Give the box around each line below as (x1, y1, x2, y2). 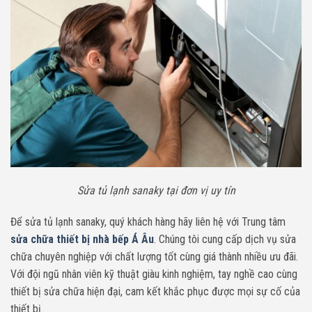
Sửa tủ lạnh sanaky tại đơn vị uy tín (77, 183, 235, 197)
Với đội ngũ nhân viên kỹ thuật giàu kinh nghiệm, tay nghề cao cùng (10, 267, 300, 281)
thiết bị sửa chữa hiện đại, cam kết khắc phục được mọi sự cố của (10, 285, 300, 299)
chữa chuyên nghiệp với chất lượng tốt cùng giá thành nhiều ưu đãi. (10, 250, 298, 264)
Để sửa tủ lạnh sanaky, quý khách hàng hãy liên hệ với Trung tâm (10, 215, 286, 229)
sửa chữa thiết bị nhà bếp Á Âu (10, 233, 154, 247)
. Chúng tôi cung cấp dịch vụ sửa (154, 233, 296, 247)
